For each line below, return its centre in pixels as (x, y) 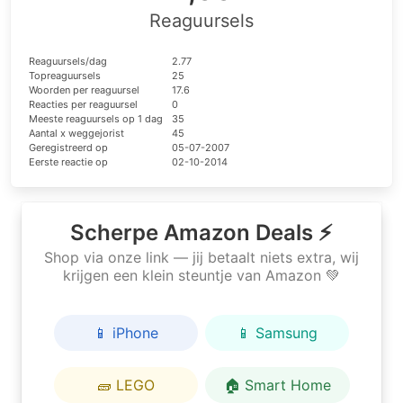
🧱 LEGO (125, 385)
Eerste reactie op (68, 162)
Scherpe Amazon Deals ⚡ (201, 233)
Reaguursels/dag (68, 61)
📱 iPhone (126, 333)
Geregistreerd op (68, 148)
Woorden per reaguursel (84, 90)
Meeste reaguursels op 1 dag (96, 119)
